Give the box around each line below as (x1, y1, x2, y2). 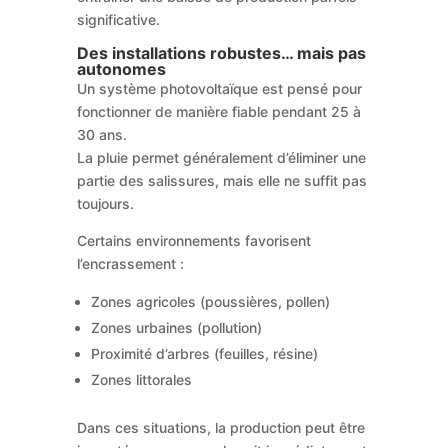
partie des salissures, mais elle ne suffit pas (76, 171, 367, 189)
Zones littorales (90, 370, 192, 388)
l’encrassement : (76, 254, 184, 272)
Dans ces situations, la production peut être (76, 418, 365, 436)
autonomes (76, 58, 166, 79)
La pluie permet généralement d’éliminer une (76, 148, 366, 166)
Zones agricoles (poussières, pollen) (90, 292, 330, 310)
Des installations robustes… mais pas (76, 42, 366, 63)
